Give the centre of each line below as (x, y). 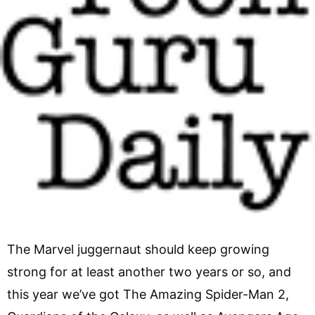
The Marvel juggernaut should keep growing (138, 249)
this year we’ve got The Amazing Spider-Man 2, (148, 294)
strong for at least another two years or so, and (149, 271)
